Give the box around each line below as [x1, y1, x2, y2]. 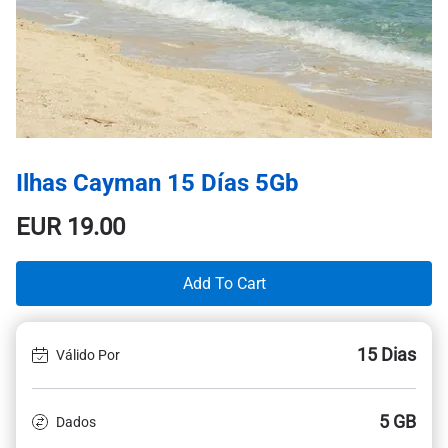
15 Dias [357, 344, 416, 365]
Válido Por [56, 347, 120, 363]
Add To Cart [182, 273, 266, 293]
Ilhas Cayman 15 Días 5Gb [16, 169, 299, 197]
